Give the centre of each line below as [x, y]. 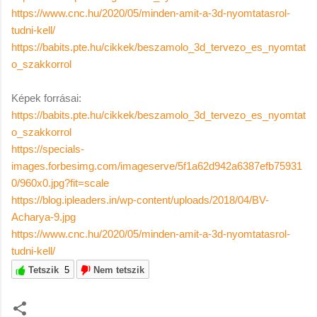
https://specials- [48, 149]
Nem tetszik [119, 270]
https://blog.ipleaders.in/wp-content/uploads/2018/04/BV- [140, 200]
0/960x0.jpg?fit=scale [60, 183]
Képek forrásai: [46, 98]
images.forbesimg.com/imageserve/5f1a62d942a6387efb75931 [157, 166]
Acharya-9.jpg [44, 217]
